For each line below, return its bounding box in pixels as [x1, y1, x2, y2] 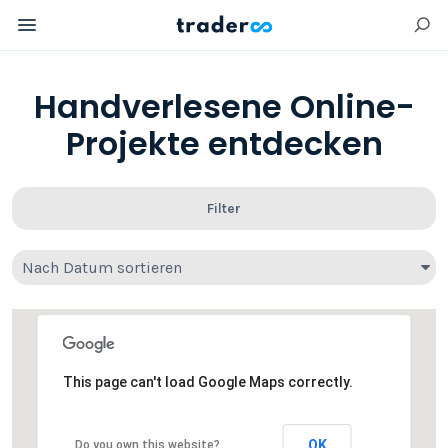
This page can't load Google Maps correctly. [62, 374, 353, 390]
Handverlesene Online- [33, 84, 415, 129]
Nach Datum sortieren [22, 257, 182, 277]
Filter [207, 199, 241, 217]
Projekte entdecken [65, 121, 383, 166]
